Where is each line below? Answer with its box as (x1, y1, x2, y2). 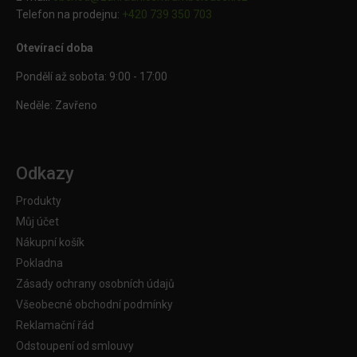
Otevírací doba (16, 41, 93, 55)
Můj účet (16, 215, 59, 229)
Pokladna (16, 257, 63, 270)
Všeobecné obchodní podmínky (16, 298, 173, 312)
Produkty (16, 194, 61, 208)
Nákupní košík (16, 236, 84, 249)
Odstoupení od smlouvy (16, 339, 134, 353)
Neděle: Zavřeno (16, 99, 97, 112)
